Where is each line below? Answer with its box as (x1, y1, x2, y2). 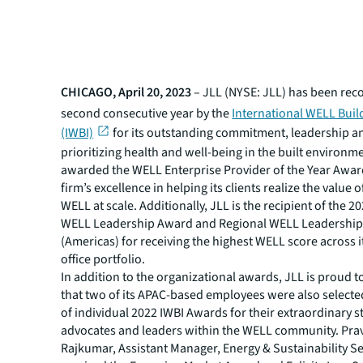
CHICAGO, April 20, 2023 (61, 83, 192, 101)
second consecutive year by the (61, 105, 233, 122)
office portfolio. (61, 250, 146, 269)
